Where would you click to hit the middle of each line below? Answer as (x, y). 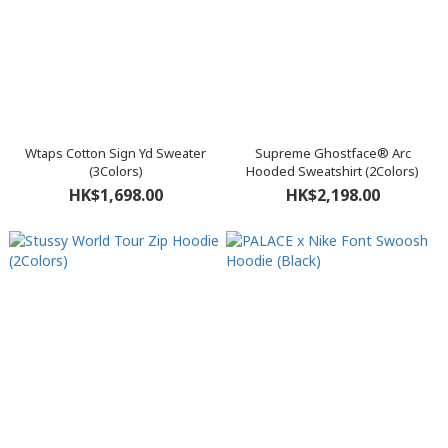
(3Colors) (115, 171)
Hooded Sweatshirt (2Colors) (332, 171)
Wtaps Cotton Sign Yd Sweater (115, 153)
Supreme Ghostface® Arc (332, 153)
